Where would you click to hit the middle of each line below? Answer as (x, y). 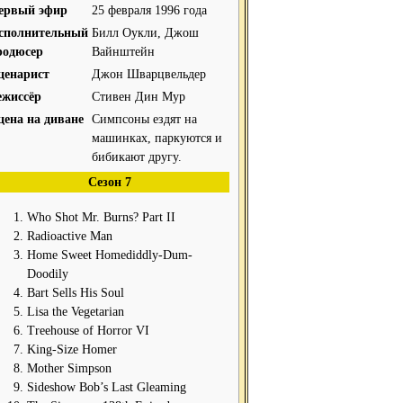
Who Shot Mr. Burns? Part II (101, 217)
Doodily (48, 274)
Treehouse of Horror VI (88, 331)
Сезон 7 (110, 182)
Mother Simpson (69, 368)
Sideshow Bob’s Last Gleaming (107, 387)
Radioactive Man (70, 236)
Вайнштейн (123, 51)
